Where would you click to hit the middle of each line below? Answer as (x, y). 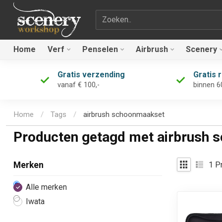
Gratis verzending (91, 75)
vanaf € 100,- (78, 85)
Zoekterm (112, 15)
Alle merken (46, 187)
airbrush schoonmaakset (124, 115)
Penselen (100, 49)
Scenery (201, 49)
